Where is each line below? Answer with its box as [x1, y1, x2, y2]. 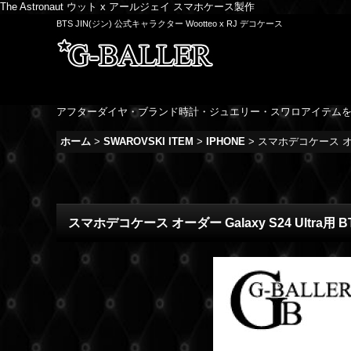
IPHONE [206, 136, 245, 147]
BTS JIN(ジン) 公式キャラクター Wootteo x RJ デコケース [56, 19, 283, 28]
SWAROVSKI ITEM [103, 136, 194, 147]
